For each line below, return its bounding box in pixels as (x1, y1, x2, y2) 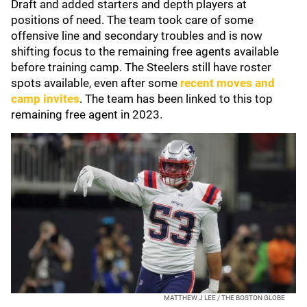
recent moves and (180, 76, 275, 90)
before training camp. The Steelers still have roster (11, 60, 271, 74)
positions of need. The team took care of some (11, 13, 254, 27)
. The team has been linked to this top (79, 92, 273, 106)
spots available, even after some (11, 76, 180, 90)
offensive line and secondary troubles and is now (11, 29, 262, 42)
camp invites (11, 92, 79, 106)
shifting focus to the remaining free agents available (11, 45, 279, 58)
